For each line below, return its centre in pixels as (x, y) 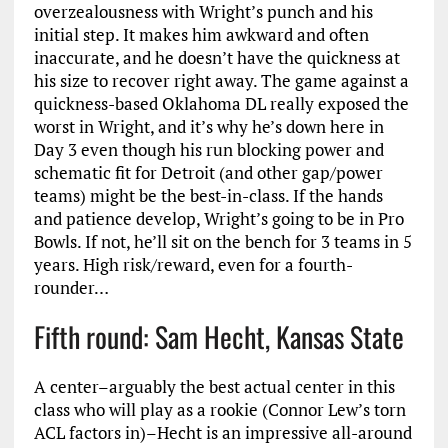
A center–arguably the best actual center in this (214, 386)
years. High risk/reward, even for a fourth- (193, 264)
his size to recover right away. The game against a (221, 80)
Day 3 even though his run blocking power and (208, 149)
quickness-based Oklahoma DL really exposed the (221, 103)
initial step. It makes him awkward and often (201, 34)
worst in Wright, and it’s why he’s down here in (208, 126)
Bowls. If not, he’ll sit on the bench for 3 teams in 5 (222, 241)
